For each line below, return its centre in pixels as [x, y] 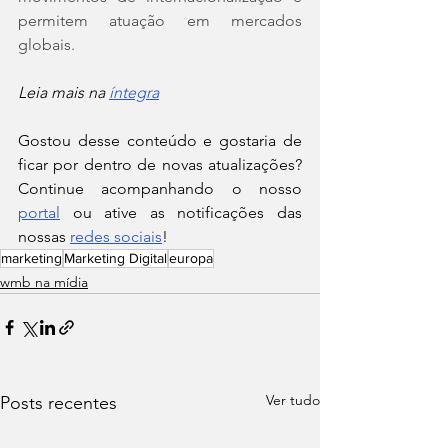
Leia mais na [63, 93]
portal [39, 213]
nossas [44, 237]
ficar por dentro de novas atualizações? [160, 165]
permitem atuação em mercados [160, 21]
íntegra [134, 93]
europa [191, 258]
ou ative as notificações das [181, 213]
